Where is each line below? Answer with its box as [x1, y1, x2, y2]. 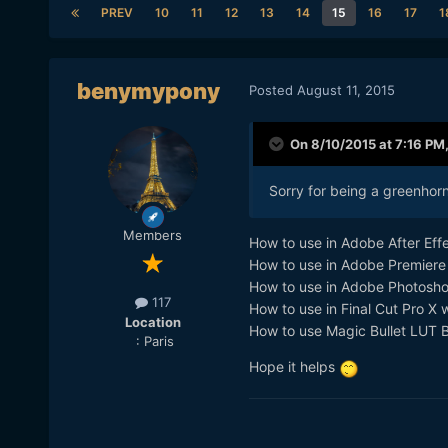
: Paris [131, 332, 174, 349]
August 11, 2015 [296, 81, 395, 98]
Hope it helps [248, 358, 339, 376]
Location [124, 313, 181, 330]
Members [123, 227, 183, 244]
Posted [248, 81, 297, 98]
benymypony [77, 78, 221, 105]
